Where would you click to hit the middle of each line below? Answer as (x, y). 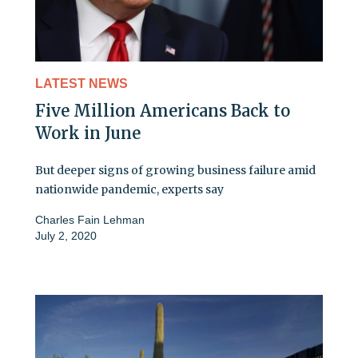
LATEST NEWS (82, 84)
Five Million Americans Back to (163, 111)
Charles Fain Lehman (90, 220)
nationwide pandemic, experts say (129, 190)
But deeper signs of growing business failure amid (175, 171)
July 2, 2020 (66, 236)
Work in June (88, 133)
